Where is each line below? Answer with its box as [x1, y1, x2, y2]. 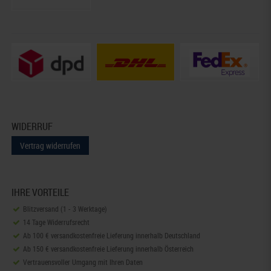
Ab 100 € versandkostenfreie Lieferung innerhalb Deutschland [22, 230, 200, 240]
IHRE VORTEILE [11, 185, 70, 199]
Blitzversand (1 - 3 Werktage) [22, 203, 107, 214]
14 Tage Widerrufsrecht [22, 217, 90, 227]
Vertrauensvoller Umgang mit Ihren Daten [22, 256, 143, 267]
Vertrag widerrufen [20, 139, 81, 151]
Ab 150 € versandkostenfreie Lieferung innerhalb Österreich [22, 243, 194, 253]
